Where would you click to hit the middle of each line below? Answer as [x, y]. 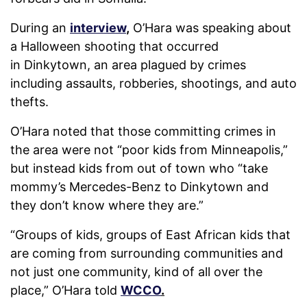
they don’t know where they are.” [110, 206]
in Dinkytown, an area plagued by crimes [128, 65]
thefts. [33, 102]
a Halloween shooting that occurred [114, 47]
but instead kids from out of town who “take [139, 169]
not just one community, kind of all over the [136, 272]
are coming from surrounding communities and [147, 254]
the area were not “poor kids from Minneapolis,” [149, 150]
